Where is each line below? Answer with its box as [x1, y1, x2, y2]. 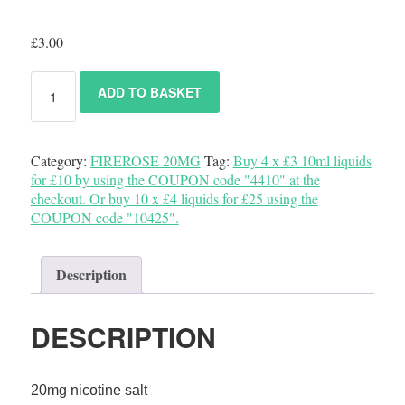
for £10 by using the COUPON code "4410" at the [30, 170, 320, 189]
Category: [30, 151, 90, 170]
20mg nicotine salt [30, 381, 147, 398]
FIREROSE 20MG [89, 151, 201, 170]
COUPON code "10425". [30, 208, 179, 227]
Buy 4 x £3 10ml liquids [232, 151, 372, 170]
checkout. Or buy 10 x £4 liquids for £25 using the [30, 189, 318, 208]
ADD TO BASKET [98, 83, 202, 101]
